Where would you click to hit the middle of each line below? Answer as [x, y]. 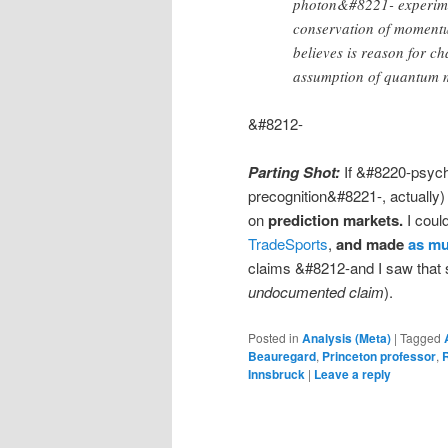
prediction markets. [333, 220]
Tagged [420, 337]
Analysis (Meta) [346, 337]
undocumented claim [316, 292]
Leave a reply [352, 373]
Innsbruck [276, 373]
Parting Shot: [294, 172]
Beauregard [282, 355]
